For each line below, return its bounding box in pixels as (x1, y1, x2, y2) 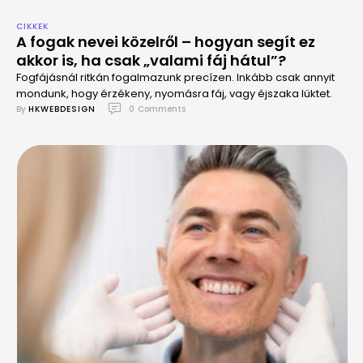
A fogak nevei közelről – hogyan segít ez (16, 32, 315, 52)
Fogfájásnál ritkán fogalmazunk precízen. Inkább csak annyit (16, 70, 335, 85)
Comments (138, 102, 186, 115)
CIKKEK (16, 20, 49, 32)
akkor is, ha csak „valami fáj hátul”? (16, 50, 286, 70)
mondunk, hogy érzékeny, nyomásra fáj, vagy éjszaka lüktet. (16, 86, 332, 101)
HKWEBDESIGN (28, 102, 96, 115)
